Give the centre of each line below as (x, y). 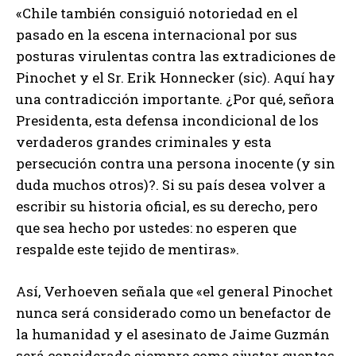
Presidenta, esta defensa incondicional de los (167, 120)
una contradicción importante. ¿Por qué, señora (175, 99)
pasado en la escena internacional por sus (157, 34)
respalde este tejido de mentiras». (128, 249)
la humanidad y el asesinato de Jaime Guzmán (173, 334)
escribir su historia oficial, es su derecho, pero (167, 206)
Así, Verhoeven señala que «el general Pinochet (174, 291)
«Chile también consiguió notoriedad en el (157, 13)
